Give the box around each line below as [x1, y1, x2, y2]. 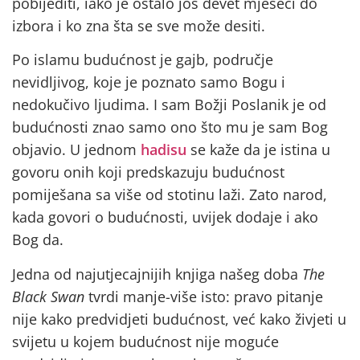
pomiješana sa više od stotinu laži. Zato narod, [12, 185, 327, 205]
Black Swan [12, 286, 88, 306]
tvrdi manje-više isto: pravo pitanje [88, 286, 323, 306]
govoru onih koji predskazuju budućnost [12, 162, 284, 182]
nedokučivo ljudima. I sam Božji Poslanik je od [12, 95, 326, 115]
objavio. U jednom [12, 140, 141, 160]
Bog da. [12, 230, 63, 250]
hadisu [141, 140, 186, 160]
